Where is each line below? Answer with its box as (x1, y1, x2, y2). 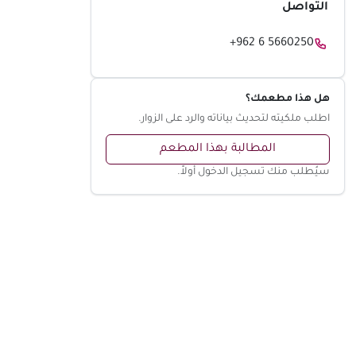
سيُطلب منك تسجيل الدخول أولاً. (177, 167, 331, 179)
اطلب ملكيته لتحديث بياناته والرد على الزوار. (138, 114, 331, 126)
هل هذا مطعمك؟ (246, 94, 331, 106)
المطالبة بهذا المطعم (160, 143, 276, 157)
